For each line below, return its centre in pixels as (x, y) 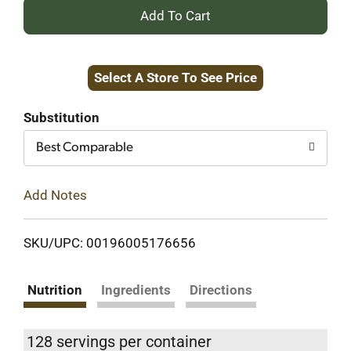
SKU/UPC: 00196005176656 (110, 242)
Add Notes (55, 195)
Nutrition (55, 289)
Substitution (62, 118)
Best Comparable (85, 148)
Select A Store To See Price (175, 78)
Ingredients (136, 289)
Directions (221, 289)
